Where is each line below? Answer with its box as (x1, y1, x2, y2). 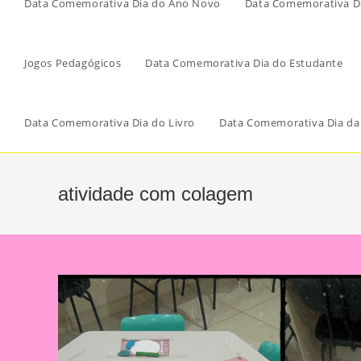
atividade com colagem (58, 183, 253, 205)
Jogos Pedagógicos (24, 56, 122, 70)
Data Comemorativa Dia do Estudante (145, 56, 343, 70)
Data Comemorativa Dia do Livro (24, 115, 195, 130)
